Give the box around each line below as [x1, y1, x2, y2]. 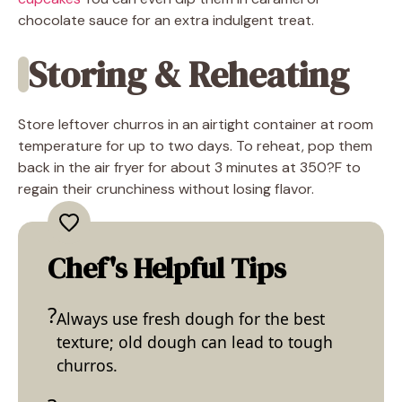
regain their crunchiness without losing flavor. [18, 179, 314, 198]
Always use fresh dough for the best [57, 307, 325, 329]
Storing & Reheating [29, 49, 349, 99]
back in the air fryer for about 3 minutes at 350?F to [18, 157, 361, 177]
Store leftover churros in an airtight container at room [18, 114, 373, 134]
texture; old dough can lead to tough [57, 330, 333, 353]
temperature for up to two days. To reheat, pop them [18, 135, 372, 155]
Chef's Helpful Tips [48, 248, 286, 288]
